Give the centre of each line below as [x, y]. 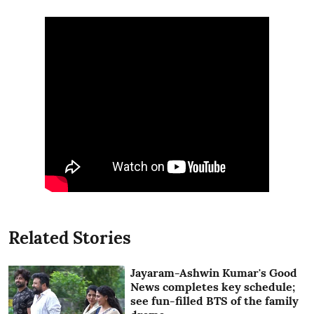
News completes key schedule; [213, 286]
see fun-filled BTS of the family [215, 300]
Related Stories [70, 238]
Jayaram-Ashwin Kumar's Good [214, 272]
